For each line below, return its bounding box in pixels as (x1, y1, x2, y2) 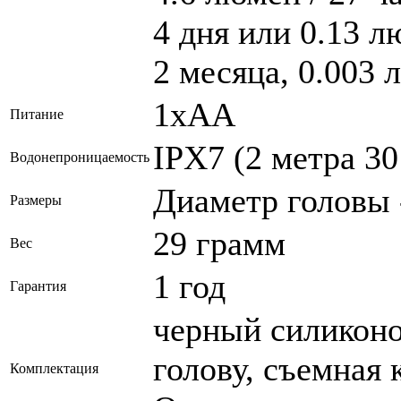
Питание (10, 107, 64, 123)
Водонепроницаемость (10, 149, 149, 166)
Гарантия (10, 278, 66, 294)
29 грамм (153, 225, 286, 263)
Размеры (10, 192, 62, 209)
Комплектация (10, 361, 98, 377)
